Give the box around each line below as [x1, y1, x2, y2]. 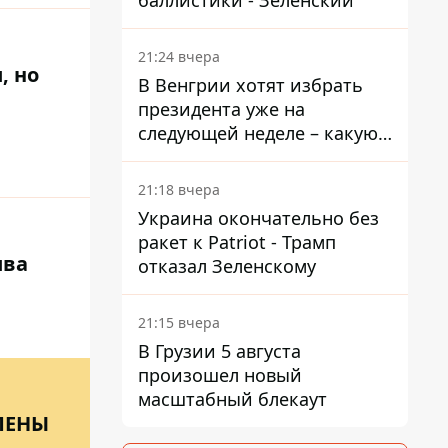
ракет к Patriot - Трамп [138, 230, 336, 254]
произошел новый [138, 363, 302, 387]
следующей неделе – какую [138, 121, 378, 145]
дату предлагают [138, 145, 285, 169]
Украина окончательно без [138, 206, 379, 230]
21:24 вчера [138, 47, 220, 66]
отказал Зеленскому [138, 254, 316, 278]
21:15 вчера [138, 313, 220, 332]
